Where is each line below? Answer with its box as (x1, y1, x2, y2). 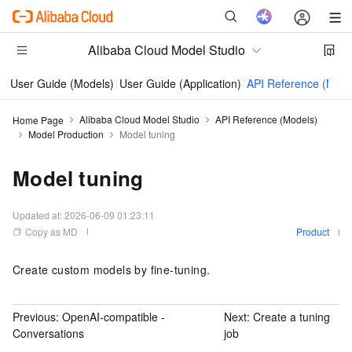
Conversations (13, 324, 84, 341)
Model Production (28, 127, 104, 141)
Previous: (13, 308, 62, 324)
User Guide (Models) (10, 75, 114, 91)
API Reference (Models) (215, 112, 317, 126)
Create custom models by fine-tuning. (13, 262, 211, 277)
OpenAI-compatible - (62, 308, 165, 324)
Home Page (13, 112, 64, 126)
